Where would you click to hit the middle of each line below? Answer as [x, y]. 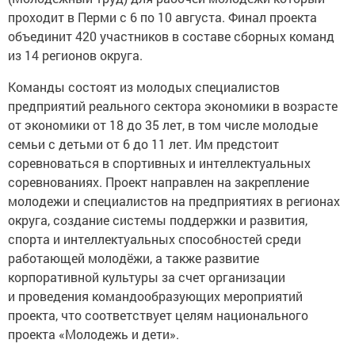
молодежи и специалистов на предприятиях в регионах [174, 201]
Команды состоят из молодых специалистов [144, 87]
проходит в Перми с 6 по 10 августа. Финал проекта [162, 17]
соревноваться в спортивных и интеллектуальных [159, 163]
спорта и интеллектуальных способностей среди [155, 239]
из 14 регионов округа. [75, 55]
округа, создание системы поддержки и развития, [158, 220]
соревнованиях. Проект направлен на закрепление [158, 182]
